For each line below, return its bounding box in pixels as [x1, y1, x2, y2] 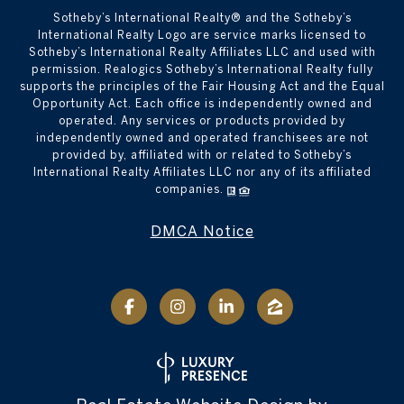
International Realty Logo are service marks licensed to [38, 29, 366, 41]
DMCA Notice [150, 223, 254, 240]
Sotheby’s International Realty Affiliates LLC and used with [28, 46, 376, 59]
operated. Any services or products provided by [59, 115, 345, 127]
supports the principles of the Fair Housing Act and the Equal [19, 80, 385, 93]
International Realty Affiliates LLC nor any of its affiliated [32, 166, 372, 179]
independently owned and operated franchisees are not [35, 132, 369, 144]
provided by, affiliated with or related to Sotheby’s [52, 149, 352, 161]
